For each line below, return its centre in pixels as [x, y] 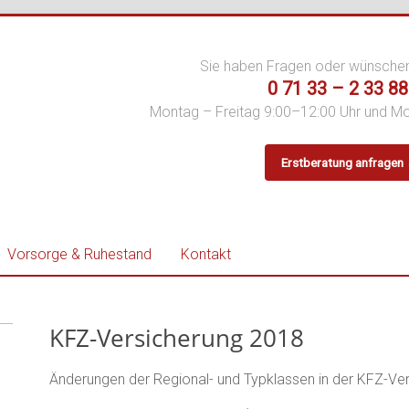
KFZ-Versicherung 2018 [177, 338]
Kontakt [206, 254]
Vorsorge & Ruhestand [79, 254]
